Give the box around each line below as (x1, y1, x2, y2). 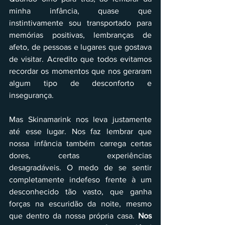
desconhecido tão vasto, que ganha (9, 187, 152, 196)
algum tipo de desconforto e (9, 79, 152, 88)
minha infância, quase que (9, 7, 152, 16)
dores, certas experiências (9, 151, 152, 160)
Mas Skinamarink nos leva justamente (9, 115, 152, 124)
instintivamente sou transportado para (9, 19, 152, 28)
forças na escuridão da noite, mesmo (9, 199, 152, 208)
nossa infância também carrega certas (9, 139, 152, 148)
